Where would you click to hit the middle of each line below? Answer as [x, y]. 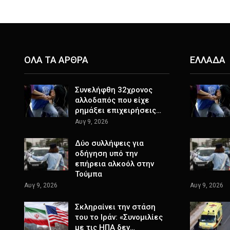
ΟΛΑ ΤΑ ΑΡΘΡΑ [56, 60]
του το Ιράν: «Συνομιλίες [119, 217]
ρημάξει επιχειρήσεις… [118, 110]
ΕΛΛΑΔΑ [207, 60]
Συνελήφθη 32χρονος [114, 90]
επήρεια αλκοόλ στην [114, 164]
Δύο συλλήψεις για [109, 143]
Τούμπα [89, 174]
